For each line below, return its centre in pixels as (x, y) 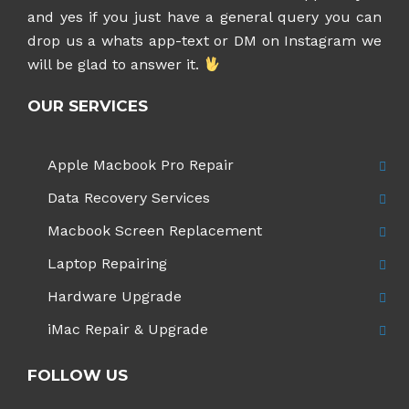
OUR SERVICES (88, 106)
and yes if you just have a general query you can (204, 17)
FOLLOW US (78, 375)
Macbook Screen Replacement (155, 231)
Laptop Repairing (107, 263)
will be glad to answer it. (115, 64)
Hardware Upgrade (115, 296)
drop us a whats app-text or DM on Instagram (192, 41)
